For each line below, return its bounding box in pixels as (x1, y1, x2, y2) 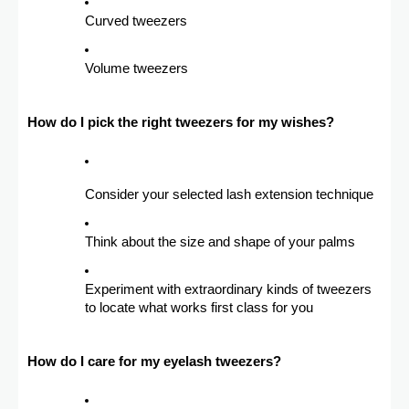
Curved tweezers (85, 14, 187, 29)
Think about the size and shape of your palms (85, 235, 355, 250)
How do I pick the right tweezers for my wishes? (27, 115, 334, 131)
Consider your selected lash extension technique (85, 187, 373, 203)
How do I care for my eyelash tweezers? (27, 354, 281, 370)
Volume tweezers (85, 61, 188, 77)
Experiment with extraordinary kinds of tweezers (85, 282, 372, 298)
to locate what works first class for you (85, 300, 313, 316)
